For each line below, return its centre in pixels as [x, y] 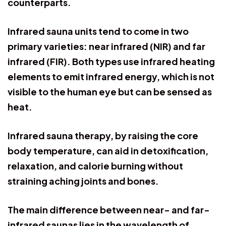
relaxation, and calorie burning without [95, 165]
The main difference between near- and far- [109, 209]
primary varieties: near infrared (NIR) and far [106, 46]
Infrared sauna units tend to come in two [98, 31]
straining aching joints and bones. [83, 181]
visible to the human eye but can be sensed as [110, 91]
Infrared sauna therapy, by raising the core [103, 135]
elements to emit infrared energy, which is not [111, 76]
